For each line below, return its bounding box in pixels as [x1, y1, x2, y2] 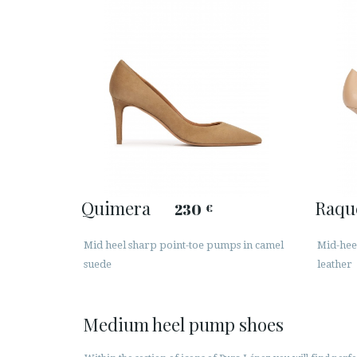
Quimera [81, 195, 151, 220]
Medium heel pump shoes [83, 312, 284, 337]
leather [316, 258, 352, 271]
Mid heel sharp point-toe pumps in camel [84, 239, 284, 252]
